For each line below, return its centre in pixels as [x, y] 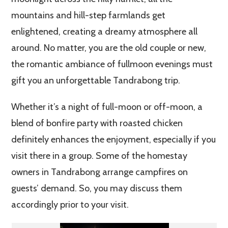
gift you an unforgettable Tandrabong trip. [96, 80]
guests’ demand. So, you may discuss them [97, 188]
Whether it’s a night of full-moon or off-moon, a [107, 107]
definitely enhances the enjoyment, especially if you [114, 139]
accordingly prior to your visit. [70, 204]
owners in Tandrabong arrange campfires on [100, 172]
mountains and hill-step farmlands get [89, 15]
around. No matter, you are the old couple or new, [109, 48]
